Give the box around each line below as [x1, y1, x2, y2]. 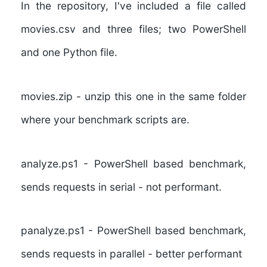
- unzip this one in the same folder [72, 90, 247, 103]
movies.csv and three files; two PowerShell [20, 23, 247, 36]
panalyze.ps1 [20, 224, 85, 237]
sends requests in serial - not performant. [20, 180, 222, 193]
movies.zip [20, 90, 73, 103]
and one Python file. [20, 46, 117, 59]
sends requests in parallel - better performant [20, 247, 242, 260]
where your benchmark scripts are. [20, 113, 190, 126]
